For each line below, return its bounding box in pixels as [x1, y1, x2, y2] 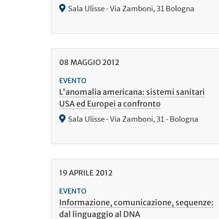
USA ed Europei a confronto [59, 98, 161, 109]
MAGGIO [68, 58, 102, 67]
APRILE [67, 168, 95, 178]
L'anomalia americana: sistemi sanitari [59, 87, 205, 97]
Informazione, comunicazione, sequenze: [59, 197, 214, 207]
